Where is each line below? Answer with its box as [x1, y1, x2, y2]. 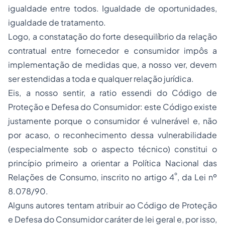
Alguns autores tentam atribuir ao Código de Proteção [8, 200, 217, 210]
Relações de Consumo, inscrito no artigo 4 [8, 172, 174, 182]
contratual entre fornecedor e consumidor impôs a [8, 45, 217, 56]
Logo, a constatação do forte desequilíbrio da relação [8, 31, 217, 42]
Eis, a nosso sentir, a [8, 87, 100, 98]
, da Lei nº [177, 172, 217, 182]
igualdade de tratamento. [8, 17, 106, 28]
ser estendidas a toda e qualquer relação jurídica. [8, 73, 194, 84]
